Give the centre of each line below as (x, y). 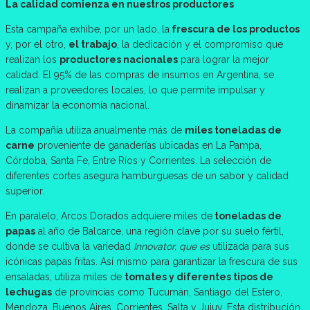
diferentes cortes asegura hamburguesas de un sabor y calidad (147, 175)
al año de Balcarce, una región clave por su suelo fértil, (159, 231)
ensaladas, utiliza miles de (65, 276)
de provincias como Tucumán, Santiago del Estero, (167, 292)
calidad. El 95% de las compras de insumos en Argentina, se (140, 74)
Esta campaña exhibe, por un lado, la (88, 29)
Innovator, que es (173, 246)
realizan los (33, 59)
